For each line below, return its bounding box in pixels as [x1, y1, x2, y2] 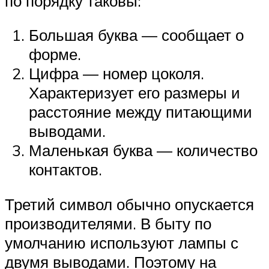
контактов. [29, 160, 102, 180]
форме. [29, 44, 81, 64]
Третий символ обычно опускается [5, 194, 254, 214]
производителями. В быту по [5, 213, 211, 233]
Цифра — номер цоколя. [29, 64, 204, 83]
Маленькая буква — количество [29, 141, 258, 160]
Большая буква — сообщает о [29, 25, 244, 45]
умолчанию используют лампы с [5, 232, 238, 252]
